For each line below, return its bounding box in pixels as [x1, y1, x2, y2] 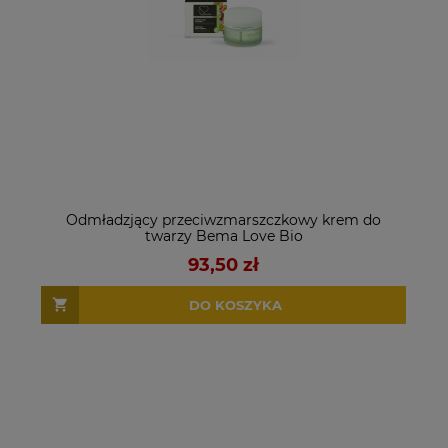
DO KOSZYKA [188, 296, 282, 313]
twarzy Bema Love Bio [144, 227, 303, 246]
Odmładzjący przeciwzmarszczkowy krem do [66, 211, 381, 230]
